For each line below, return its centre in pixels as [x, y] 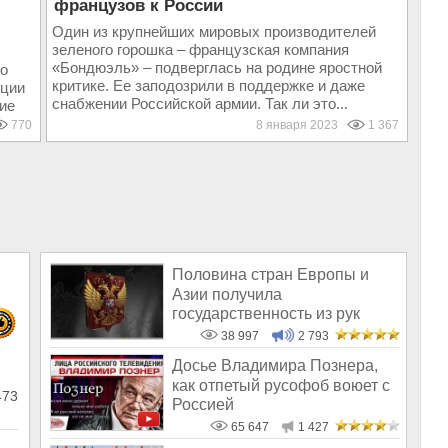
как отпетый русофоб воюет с [281, 385]
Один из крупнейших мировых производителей [213, 31]
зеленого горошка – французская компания [200, 49]
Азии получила [227, 294]
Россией [203, 404]
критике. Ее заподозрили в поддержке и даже [208, 85]
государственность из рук [266, 313]
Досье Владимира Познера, [275, 366]
